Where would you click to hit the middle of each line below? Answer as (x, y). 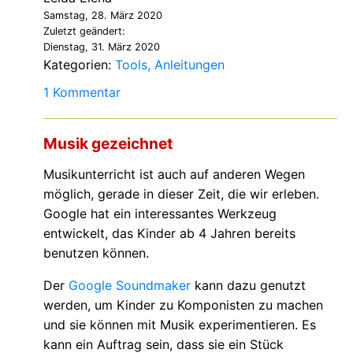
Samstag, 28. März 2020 (103, 15)
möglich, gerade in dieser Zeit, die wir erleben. (181, 193)
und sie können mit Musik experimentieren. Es (180, 324)
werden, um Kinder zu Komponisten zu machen (183, 305)
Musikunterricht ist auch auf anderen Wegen (174, 174)
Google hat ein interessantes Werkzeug (160, 213)
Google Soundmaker (130, 285)
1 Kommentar (82, 92)
